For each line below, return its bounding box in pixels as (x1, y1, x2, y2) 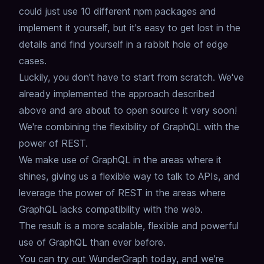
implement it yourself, (19, 22, 110, 34)
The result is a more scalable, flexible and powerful (19, 220, 239, 232)
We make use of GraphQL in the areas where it (19, 154, 222, 166)
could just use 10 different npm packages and (19, 5, 216, 18)
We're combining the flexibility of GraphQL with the (19, 121, 239, 133)
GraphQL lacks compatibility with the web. (19, 203, 203, 216)
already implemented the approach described (19, 88, 215, 100)
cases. (19, 55, 47, 67)
